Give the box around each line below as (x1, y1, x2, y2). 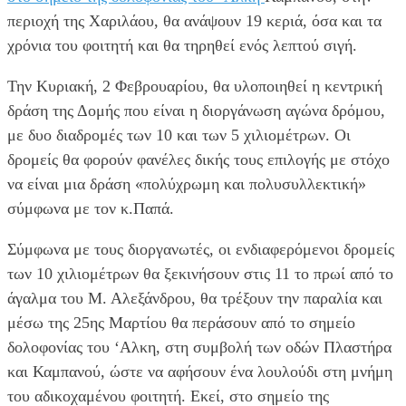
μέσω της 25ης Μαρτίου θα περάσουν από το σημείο (7, 313, 355, 332)
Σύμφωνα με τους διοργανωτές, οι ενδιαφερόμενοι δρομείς (7, 239, 394, 258)
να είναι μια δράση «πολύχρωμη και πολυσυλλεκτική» (7, 174, 366, 193)
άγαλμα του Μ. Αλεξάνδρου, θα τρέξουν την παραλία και (7, 288, 382, 307)
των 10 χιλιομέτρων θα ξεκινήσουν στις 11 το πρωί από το (7, 264, 393, 283)
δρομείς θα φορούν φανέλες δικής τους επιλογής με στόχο (7, 150, 390, 169)
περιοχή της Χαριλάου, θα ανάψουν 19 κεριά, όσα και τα (7, 11, 382, 30)
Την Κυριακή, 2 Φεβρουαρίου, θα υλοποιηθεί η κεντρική (7, 76, 382, 95)
